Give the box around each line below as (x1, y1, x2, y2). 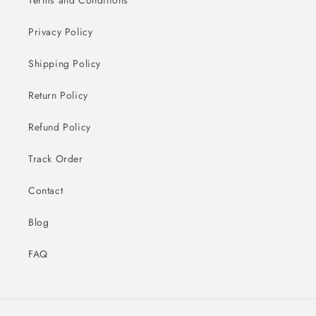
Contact (28, 183, 63, 197)
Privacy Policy (28, 24, 93, 39)
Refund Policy (28, 119, 91, 134)
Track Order (28, 151, 83, 166)
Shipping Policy (28, 56, 101, 71)
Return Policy (28, 87, 88, 102)
